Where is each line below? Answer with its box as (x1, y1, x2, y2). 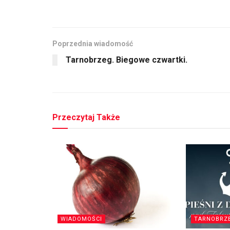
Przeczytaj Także (52, 112, 120, 122)
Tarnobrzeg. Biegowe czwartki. (66, 54, 187, 65)
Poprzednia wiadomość (52, 39, 133, 48)
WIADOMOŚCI (61, 216, 102, 223)
